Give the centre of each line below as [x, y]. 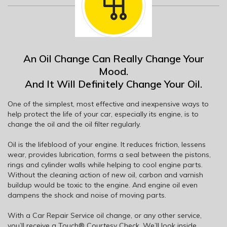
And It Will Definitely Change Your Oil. [113, 84]
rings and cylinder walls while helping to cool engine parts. [105, 165]
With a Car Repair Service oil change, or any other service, [105, 216]
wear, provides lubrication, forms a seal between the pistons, [109, 155]
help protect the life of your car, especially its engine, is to [103, 114]
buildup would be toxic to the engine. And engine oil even [103, 185]
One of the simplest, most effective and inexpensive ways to [108, 104]
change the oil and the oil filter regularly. [74, 124]
